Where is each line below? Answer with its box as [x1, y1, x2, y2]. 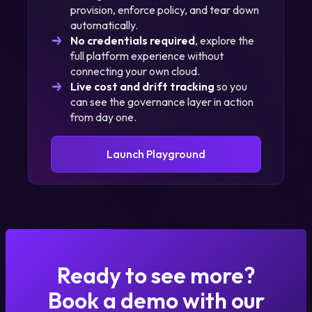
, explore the [195, 33, 254, 47]
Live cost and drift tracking [70, 79, 214, 93]
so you [214, 79, 247, 93]
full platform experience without [70, 48, 224, 63]
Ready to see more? [56, 260, 256, 289]
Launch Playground [107, 146, 205, 161]
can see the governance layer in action [70, 94, 253, 109]
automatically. [70, 17, 138, 32]
